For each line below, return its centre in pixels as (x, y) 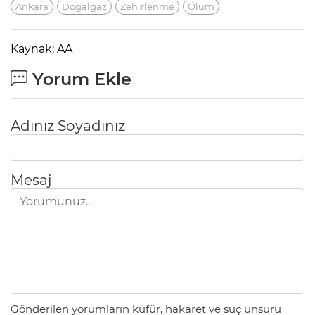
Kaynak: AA (41, 49)
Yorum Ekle (79, 79)
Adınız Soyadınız (68, 126)
